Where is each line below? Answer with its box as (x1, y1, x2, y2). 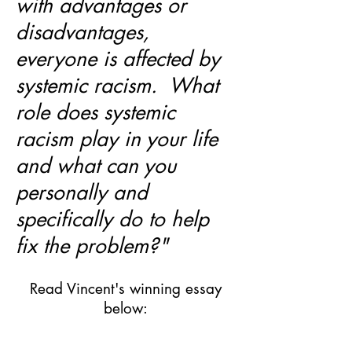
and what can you (16, 152, 176, 179)
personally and (16, 179, 148, 206)
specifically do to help (16, 206, 209, 233)
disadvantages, (16, 19, 149, 46)
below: (104, 299, 148, 318)
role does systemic (16, 99, 175, 126)
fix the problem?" (16, 233, 168, 259)
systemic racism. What (16, 72, 218, 99)
